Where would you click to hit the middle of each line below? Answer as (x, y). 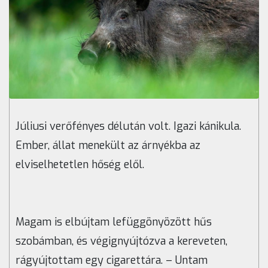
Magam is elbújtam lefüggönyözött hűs (114, 222)
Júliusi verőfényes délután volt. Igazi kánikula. (128, 127)
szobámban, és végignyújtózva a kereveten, (121, 241)
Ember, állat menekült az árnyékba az (108, 146)
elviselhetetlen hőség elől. (80, 165)
